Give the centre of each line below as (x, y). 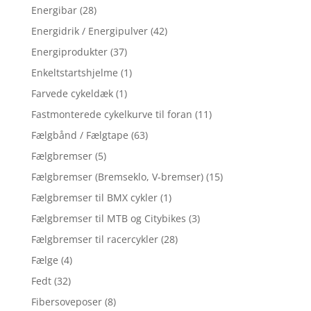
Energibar (54, 10)
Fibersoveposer (66, 302)
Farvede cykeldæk (72, 94)
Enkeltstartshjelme (74, 73)
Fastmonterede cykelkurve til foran (111, 115)
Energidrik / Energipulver (89, 31)
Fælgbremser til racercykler (94, 239)
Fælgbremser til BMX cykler (94, 198)
